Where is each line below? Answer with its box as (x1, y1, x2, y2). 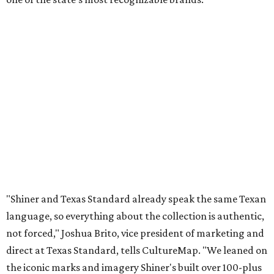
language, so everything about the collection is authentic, (6, 210, 264, 223)
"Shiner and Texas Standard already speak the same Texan (6, 193, 266, 206)
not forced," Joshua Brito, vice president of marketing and (6, 227, 264, 240)
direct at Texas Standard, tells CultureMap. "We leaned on (6, 244, 267, 257)
